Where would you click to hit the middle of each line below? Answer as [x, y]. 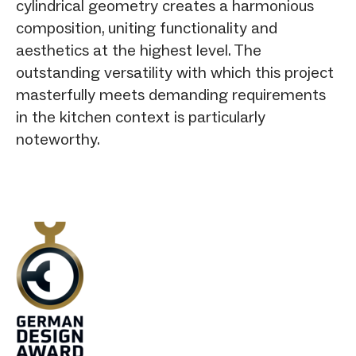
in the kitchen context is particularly [141, 116]
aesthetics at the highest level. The [139, 50]
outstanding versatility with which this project [175, 72]
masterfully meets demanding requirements [171, 94]
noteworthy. [58, 139]
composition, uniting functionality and [147, 27]
